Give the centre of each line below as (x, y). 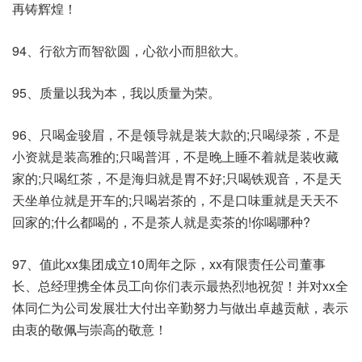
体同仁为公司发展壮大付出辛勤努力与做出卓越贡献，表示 (180, 307)
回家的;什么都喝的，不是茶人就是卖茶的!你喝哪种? (161, 222)
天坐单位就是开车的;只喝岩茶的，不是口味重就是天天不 (175, 200)
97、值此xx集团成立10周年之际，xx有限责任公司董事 (169, 264)
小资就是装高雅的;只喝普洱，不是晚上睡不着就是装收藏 (175, 156)
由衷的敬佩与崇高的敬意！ (90, 329)
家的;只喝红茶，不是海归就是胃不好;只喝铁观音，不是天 (177, 178)
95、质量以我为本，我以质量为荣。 (116, 93)
